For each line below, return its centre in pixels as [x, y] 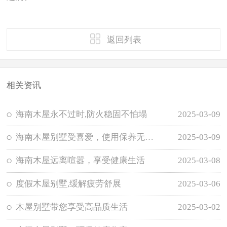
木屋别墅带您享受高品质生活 [72, 207]
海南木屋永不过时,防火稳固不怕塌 [82, 114]
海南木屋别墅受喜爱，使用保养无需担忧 [149, 137]
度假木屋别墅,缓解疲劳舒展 [69, 183]
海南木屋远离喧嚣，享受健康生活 [81, 161]
